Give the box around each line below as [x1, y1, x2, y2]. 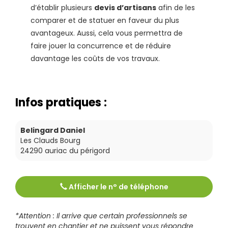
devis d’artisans [94, 2, 156, 13]
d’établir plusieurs [31, 2, 94, 13]
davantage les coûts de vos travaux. [31, 53, 160, 64]
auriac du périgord [45, 145, 110, 156]
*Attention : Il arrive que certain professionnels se [15, 210, 187, 221]
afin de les [156, 2, 195, 13]
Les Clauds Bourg [20, 135, 80, 146]
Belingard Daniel [20, 125, 85, 135]
